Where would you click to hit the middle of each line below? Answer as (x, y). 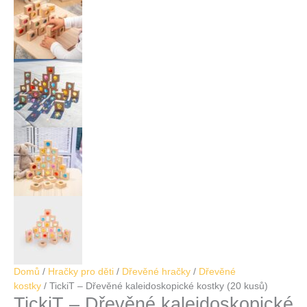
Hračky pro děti (81, 271)
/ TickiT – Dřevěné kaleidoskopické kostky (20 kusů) (155, 286)
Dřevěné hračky (156, 271)
